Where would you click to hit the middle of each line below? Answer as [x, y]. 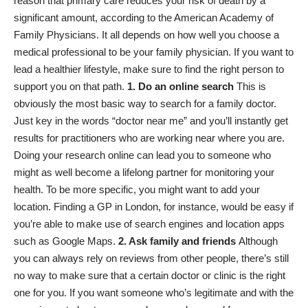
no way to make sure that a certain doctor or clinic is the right [150, 276]
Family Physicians [55, 35]
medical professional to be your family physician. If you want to [154, 52]
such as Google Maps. [66, 241]
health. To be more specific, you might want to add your [137, 190]
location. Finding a [55, 207]
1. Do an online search [180, 87]
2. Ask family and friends [178, 241]
